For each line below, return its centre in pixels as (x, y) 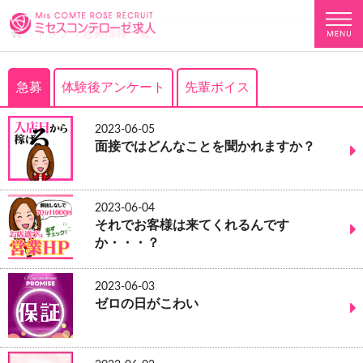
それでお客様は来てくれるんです (192, 225)
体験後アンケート (113, 88)
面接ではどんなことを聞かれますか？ (205, 147)
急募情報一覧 (116, 34)
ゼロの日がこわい (147, 304)
